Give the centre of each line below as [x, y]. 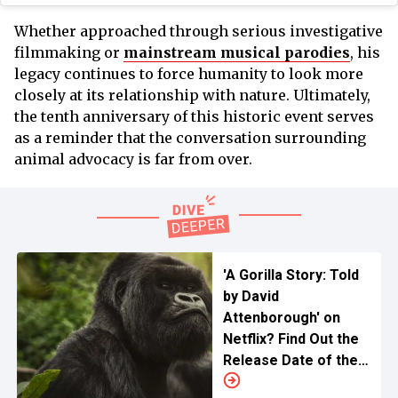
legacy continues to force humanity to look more [189, 73]
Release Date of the [290, 360]
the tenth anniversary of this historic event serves [194, 116]
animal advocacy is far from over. [133, 159]
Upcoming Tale [273, 381]
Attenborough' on [281, 317]
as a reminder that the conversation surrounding [190, 137]
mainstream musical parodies [237, 52]
